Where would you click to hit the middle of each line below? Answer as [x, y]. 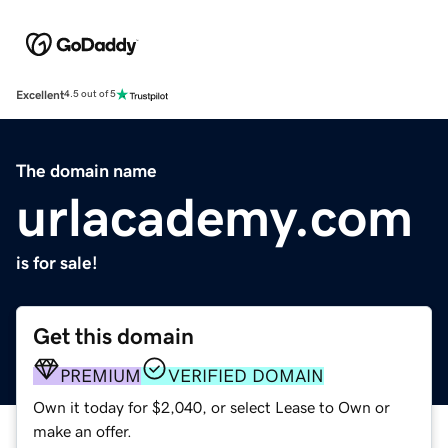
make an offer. [82, 430]
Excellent [40, 94]
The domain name [86, 170]
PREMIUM [100, 375]
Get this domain [113, 336]
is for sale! [57, 262]
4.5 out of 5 [90, 94]
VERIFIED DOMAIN [246, 375]
